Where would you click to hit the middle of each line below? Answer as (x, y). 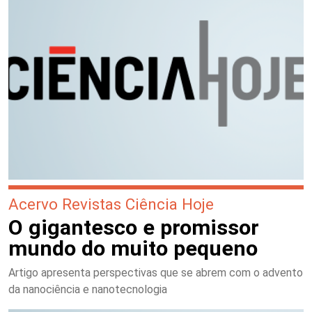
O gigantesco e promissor (134, 228)
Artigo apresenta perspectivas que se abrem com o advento (156, 273)
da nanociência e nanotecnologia (88, 290)
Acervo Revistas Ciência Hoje (111, 204)
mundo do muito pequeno (133, 249)
